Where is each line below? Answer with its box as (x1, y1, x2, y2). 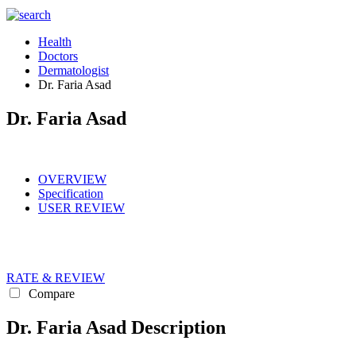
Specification (38, 186, 103, 200)
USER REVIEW (38, 200, 125, 215)
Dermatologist (38, 64, 109, 77)
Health (38, 35, 72, 48)
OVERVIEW (38, 172, 106, 186)
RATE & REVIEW (6, 270, 105, 284)
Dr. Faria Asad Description (6, 316, 226, 338)
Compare (25, 286, 75, 300)
